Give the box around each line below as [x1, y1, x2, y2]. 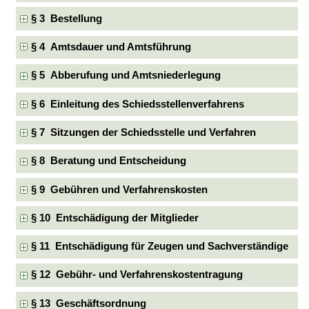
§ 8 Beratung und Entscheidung [31, 155, 187, 167]
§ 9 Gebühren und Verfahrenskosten [31, 183, 208, 195]
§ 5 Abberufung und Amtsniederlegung [31, 70, 221, 81]
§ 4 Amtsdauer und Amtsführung [31, 41, 192, 52]
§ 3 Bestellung [31, 12, 103, 24]
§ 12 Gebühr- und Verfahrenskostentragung [31, 269, 243, 281]
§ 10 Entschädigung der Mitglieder [31, 212, 199, 223]
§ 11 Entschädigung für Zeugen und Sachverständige [31, 241, 289, 252]
